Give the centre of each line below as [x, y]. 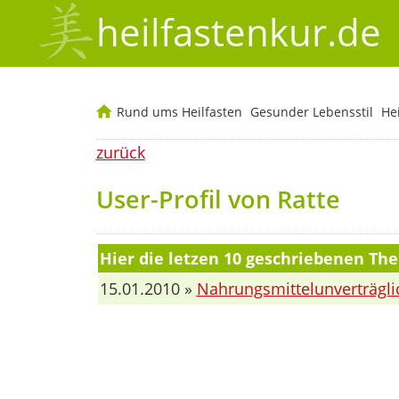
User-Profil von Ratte [218, 199]
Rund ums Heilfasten [179, 112]
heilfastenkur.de [238, 32]
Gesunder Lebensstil [311, 112]
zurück [120, 153]
